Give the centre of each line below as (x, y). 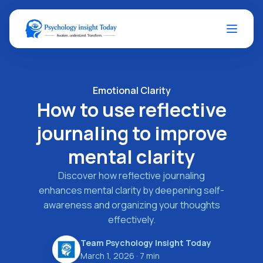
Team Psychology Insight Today (146, 243)
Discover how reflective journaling (131, 176)
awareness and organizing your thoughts (131, 205)
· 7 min (147, 256)
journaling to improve (131, 133)
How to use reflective (131, 110)
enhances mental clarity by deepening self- (131, 190)
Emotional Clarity (131, 90)
